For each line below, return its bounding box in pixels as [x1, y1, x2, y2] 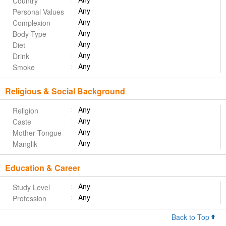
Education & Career [5, 162, 80, 174]
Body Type [13, 29, 46, 39]
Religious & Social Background [5, 85, 125, 97]
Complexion [13, 18, 50, 28]
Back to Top [172, 212, 211, 222]
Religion [13, 105, 38, 116]
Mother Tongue [13, 128, 62, 138]
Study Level [13, 182, 50, 193]
